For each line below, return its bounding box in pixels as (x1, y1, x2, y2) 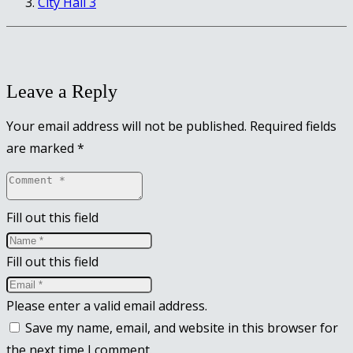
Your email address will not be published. (6, 117, 247, 135)
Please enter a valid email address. (6, 296, 207, 314)
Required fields (250, 117, 336, 135)
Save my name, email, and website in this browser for (25, 318, 338, 336)
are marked (6, 139, 77, 157)
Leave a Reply (6, 80, 117, 102)
